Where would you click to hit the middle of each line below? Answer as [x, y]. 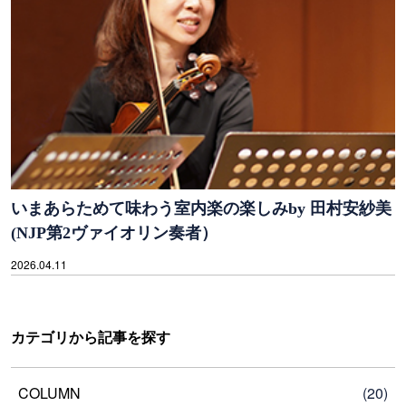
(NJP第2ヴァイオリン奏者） [114, 233]
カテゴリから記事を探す [91, 338]
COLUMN [49, 393]
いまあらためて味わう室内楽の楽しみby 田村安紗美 [201, 209]
